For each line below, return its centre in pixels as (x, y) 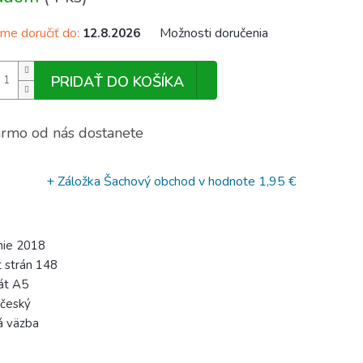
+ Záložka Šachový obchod (122, 181)
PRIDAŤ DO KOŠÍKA (117, 82)
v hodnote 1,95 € (247, 181)
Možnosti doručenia (214, 33)
